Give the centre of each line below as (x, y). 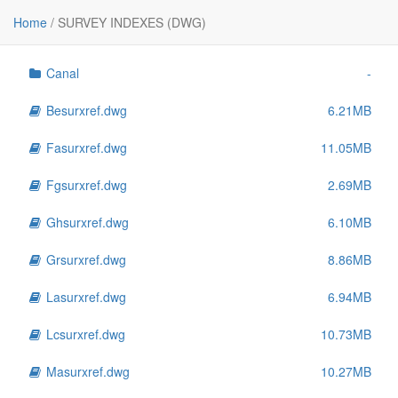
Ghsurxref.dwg (86, 222)
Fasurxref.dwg (85, 147)
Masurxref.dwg (86, 371)
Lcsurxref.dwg (84, 334)
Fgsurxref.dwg (85, 185)
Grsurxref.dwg (84, 259)
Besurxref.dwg (85, 110)
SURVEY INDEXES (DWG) (130, 22)
